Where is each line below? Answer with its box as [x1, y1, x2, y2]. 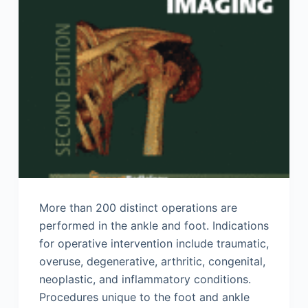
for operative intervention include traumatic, [38, 236, 269, 251]
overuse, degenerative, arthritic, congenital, [38, 254, 265, 269]
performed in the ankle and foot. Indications [38, 219, 269, 233]
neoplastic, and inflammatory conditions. [38, 272, 251, 287]
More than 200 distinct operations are [38, 201, 237, 215]
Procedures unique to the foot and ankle [38, 290, 250, 305]
